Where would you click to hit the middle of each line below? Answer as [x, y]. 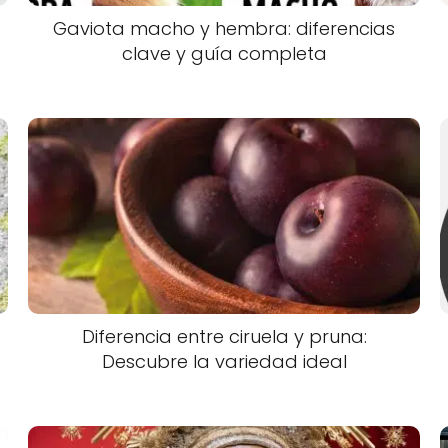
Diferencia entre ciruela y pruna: [224, 336]
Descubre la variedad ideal [224, 361]
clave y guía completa [224, 53]
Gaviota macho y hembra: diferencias [224, 28]
